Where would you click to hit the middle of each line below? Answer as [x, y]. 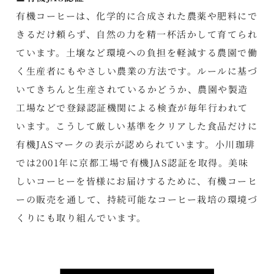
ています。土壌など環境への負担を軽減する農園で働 [137, 53]
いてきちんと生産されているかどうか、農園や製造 [132, 89]
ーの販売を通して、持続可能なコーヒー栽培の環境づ [137, 199]
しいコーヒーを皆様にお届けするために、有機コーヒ [137, 181]
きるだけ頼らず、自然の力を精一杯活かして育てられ [137, 34]
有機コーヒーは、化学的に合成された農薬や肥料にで [137, 16]
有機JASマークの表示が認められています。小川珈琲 [136, 144]
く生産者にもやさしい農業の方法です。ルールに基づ [137, 71]
